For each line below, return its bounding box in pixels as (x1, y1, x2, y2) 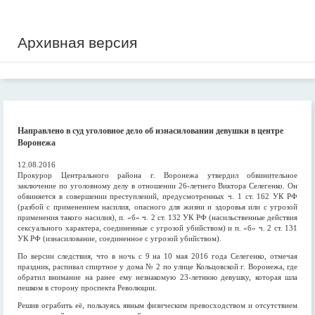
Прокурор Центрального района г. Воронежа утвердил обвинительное (18, 171, 297, 179)
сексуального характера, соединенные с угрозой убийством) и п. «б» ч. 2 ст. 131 (18, 224, 297, 232)
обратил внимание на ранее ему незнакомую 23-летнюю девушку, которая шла (18, 273, 297, 281)
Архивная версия (18, 34, 137, 51)
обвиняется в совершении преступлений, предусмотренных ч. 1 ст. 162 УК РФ (18, 192, 297, 200)
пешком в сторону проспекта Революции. (18, 283, 157, 292)
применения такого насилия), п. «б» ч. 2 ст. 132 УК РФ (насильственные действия (18, 213, 297, 221)
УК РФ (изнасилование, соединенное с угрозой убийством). (18, 234, 221, 243)
